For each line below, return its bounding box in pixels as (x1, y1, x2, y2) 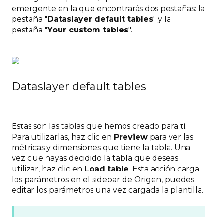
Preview (114, 132, 148, 141)
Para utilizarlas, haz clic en (12, 132, 114, 141)
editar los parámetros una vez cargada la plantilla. (12, 185, 203, 195)
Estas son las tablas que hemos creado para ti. (12, 121, 186, 131)
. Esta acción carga (129, 164, 199, 173)
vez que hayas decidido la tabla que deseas (12, 153, 178, 163)
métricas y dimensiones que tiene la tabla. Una (12, 142, 190, 152)
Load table (84, 164, 129, 173)
